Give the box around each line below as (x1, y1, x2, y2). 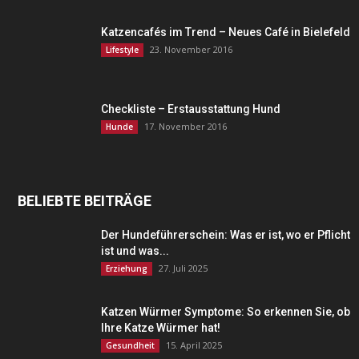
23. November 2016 (150, 43, 232, 55)
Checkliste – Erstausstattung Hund (101, 103, 280, 115)
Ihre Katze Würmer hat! (101, 321, 220, 334)
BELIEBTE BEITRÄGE (18, 192, 151, 209)
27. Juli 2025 (159, 262, 208, 274)
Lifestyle (106, 44, 139, 55)
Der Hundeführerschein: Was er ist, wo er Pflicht (101, 228, 350, 241)
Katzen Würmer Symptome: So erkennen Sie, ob (101, 305, 350, 318)
